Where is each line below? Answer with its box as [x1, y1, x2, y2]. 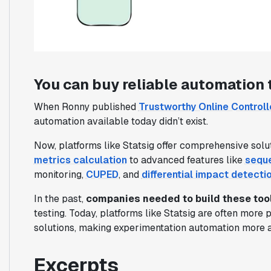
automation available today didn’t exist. [33, 114, 208, 128]
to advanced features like [126, 153, 245, 166]
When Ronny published [33, 100, 139, 113]
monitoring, [33, 168, 86, 181]
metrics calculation [33, 153, 127, 166]
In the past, [33, 192, 86, 205]
